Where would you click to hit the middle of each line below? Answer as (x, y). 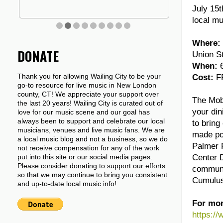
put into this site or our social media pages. (85, 157)
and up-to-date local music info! (67, 184)
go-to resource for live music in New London (87, 85)
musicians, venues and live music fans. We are (91, 130)
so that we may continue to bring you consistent (92, 175)
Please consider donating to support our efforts (91, 166)
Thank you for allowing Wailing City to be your (89, 76)
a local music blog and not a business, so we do (93, 139)
